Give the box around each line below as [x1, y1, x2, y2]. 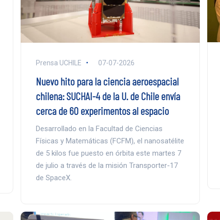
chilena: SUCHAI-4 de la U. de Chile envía [35, 89, 180, 102]
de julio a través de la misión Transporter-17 [35, 161, 178, 170]
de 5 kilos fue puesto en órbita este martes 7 [35, 148, 181, 158]
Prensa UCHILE [35, 58, 82, 67]
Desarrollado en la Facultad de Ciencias [35, 124, 163, 133]
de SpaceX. [35, 173, 72, 182]
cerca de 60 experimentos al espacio [35, 104, 169, 117]
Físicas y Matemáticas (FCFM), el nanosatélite [35, 136, 184, 145]
